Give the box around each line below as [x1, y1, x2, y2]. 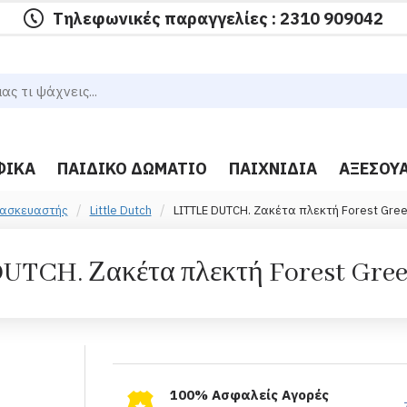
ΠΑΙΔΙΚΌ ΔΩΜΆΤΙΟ [57, 157, 207, 179]
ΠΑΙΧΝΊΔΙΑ [229, 157, 317, 179]
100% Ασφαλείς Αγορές [169, 385, 329, 403]
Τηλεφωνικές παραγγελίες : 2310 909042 [53, 7, 383, 29]
